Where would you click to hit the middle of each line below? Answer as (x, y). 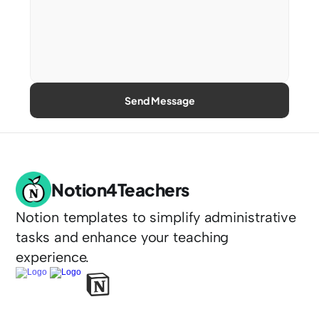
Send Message (159, 100)
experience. (53, 257)
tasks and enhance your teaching (122, 237)
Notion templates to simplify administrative (156, 217)
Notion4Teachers (120, 189)
